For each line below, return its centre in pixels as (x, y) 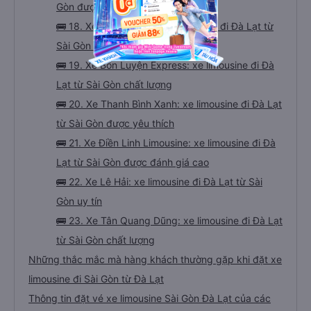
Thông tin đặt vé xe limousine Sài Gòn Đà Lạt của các (150, 298)
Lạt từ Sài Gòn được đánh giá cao (133, 162)
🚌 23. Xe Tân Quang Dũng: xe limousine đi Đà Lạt (169, 220)
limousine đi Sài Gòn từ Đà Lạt (96, 279)
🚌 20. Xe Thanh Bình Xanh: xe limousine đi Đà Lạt (169, 104)
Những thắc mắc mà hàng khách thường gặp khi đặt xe (155, 259)
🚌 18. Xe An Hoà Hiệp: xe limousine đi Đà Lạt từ (165, 26)
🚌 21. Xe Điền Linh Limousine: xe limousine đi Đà (166, 143)
